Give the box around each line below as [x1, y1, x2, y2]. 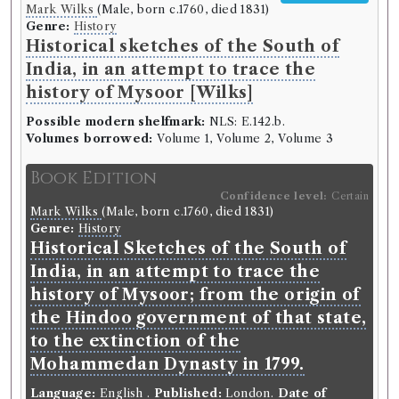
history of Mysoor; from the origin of [30, 285, 361, 305]
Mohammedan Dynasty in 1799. [30, 354, 305, 375]
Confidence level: [219, 190, 332, 203]
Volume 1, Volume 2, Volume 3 [152, 131, 334, 145]
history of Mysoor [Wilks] [26, 82, 253, 102]
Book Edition [30, 167, 157, 191]
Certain [331, 190, 369, 203]
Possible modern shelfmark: [26, 114, 206, 128]
